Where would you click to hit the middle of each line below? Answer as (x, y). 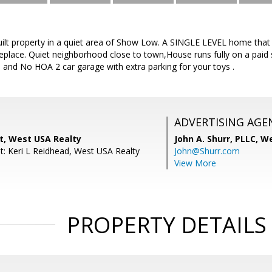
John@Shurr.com (207, 151)
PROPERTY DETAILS (166, 225)
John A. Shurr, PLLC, (217, 139)
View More (195, 163)
